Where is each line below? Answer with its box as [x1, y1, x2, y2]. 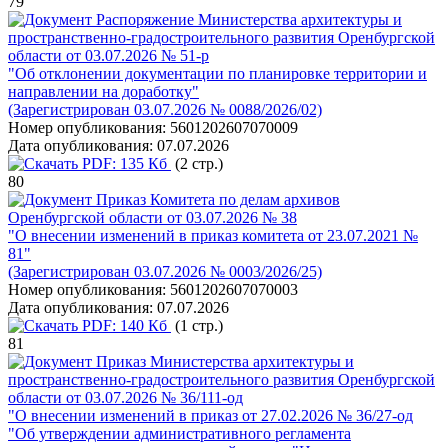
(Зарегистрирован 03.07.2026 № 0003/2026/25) [8, 263, 322, 280]
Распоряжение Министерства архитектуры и [96, 11, 402, 28]
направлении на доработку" [8, 83, 199, 100]
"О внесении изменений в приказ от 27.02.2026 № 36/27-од [8, 407, 413, 424]
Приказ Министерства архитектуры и [96, 353, 354, 370]
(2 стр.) [171, 155, 223, 172]
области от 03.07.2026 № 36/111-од [8, 389, 243, 406]
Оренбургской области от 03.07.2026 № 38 [8, 209, 297, 226]
